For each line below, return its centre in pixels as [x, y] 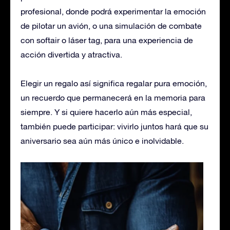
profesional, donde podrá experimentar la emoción [113, 11]
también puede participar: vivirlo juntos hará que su [114, 126]
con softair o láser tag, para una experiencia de [107, 40]
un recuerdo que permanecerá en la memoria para [113, 97]
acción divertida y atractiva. [71, 54]
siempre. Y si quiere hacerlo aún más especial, [106, 112]
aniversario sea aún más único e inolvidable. [102, 140]
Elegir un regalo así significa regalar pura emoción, [114, 83]
